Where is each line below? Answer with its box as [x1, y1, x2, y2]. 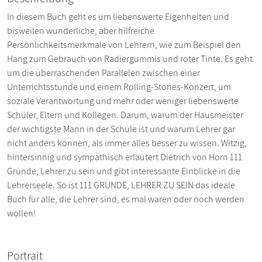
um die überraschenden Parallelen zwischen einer [7, 66, 200, 79]
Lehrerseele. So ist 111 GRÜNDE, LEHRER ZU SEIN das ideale [7, 178, 235, 191]
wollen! [7, 206, 36, 219]
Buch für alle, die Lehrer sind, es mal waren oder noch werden [7, 192, 244, 205]
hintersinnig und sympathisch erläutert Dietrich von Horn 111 [7, 150, 242, 163]
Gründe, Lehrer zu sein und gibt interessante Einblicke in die [7, 164, 240, 177]
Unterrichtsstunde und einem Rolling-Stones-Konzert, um [7, 80, 231, 93]
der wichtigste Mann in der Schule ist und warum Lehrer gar [7, 122, 235, 135]
